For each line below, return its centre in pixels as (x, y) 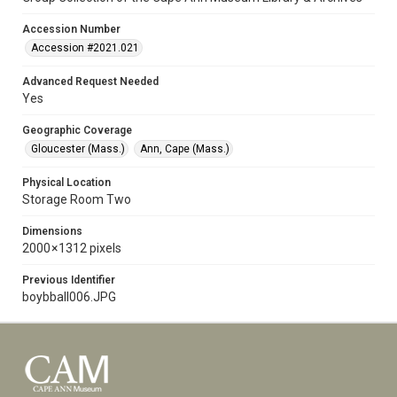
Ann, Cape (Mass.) (185, 149)
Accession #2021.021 (85, 48)
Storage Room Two (77, 199)
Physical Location (66, 183)
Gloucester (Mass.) (78, 149)
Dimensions (52, 231)
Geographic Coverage (77, 130)
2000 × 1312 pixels (72, 248)
